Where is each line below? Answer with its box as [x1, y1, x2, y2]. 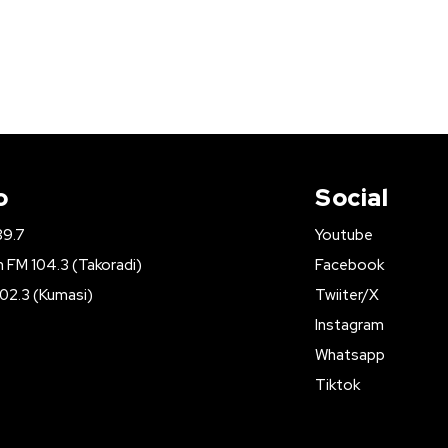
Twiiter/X [315, 285, 380, 305]
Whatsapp [315, 345, 386, 365]
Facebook [315, 255, 385, 275]
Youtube [315, 225, 374, 245]
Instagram [315, 315, 385, 335]
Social [315, 182, 389, 213]
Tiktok [315, 375, 361, 395]
